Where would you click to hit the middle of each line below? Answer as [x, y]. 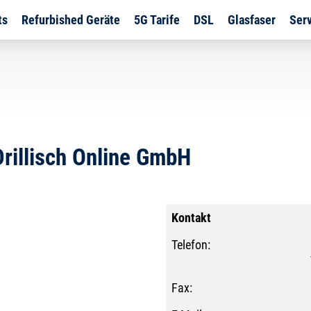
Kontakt [191, 218]
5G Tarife [157, 20]
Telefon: [191, 245]
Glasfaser [251, 20]
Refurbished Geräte [70, 20]
